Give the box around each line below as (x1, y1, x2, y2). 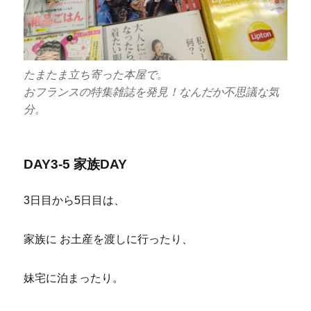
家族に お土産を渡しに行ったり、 (24, 233, 194, 246)
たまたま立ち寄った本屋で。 (24, 69, 169, 81)
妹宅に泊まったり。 (24, 272, 124, 285)
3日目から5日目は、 (24, 194, 126, 207)
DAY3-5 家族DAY (24, 157, 128, 172)
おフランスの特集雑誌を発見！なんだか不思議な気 (24, 86, 280, 99)
